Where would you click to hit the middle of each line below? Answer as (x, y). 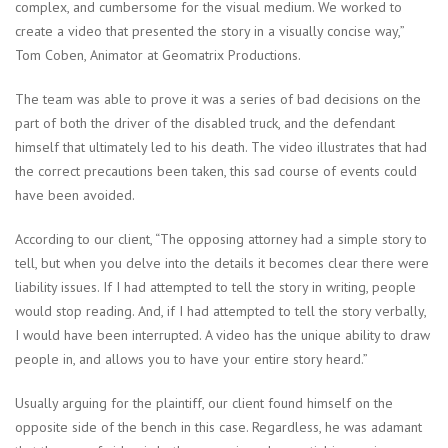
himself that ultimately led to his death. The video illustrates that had (221, 147)
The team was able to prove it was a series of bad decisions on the (218, 99)
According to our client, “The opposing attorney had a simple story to (221, 239)
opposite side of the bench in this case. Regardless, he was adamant (218, 427)
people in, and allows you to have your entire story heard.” (191, 359)
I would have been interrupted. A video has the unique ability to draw (222, 335)
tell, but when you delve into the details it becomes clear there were (222, 263)
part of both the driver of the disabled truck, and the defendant (205, 123)
